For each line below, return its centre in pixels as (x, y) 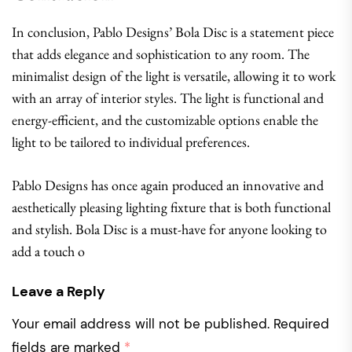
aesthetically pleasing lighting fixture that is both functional (171, 207)
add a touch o (48, 251)
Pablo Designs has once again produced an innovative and (168, 185)
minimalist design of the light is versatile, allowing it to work (174, 76)
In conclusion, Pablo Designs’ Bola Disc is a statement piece (173, 32)
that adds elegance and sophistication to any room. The (161, 54)
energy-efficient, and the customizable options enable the (165, 120)
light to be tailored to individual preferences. (131, 142)
